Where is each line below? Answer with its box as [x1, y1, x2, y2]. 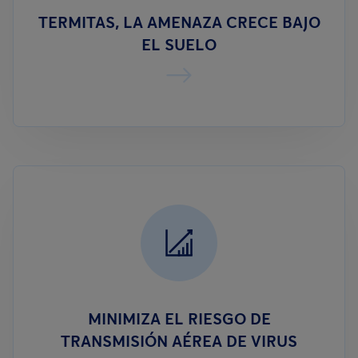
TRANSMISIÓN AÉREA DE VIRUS [61, 332, 297, 351]
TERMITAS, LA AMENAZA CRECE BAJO [38, 13, 320, 32]
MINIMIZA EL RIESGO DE [87, 309, 271, 328]
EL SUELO [141, 35, 217, 54]
